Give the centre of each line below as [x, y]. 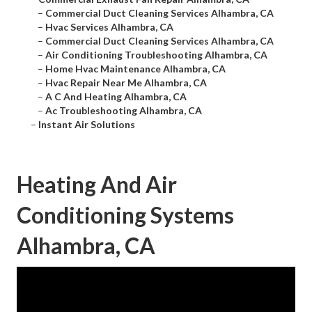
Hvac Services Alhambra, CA [109, 27]
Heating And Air [97, 185]
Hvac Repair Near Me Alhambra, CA [126, 83]
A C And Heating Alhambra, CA [116, 97]
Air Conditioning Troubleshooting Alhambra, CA [156, 55]
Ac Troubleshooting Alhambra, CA [124, 111]
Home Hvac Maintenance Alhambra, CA [135, 69]
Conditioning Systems [125, 215]
